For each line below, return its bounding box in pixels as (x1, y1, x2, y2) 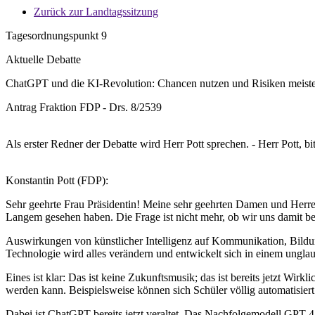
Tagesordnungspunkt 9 (6, 30, 107, 41)
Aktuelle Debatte (6, 53, 81, 65)
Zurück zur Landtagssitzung (34, 6, 158, 18)
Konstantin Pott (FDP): (6, 174, 108, 186)
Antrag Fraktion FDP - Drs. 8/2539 (6, 101, 162, 113)
